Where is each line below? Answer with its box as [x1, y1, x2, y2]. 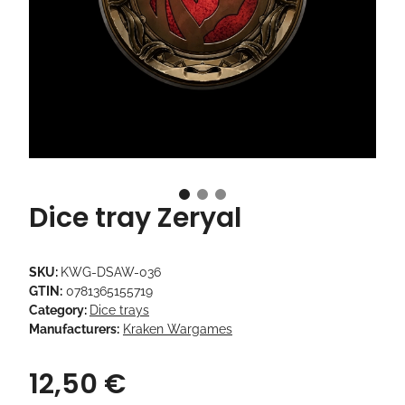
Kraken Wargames [123, 322, 232, 337]
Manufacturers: [29, 322, 119, 337]
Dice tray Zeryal [29, 199, 241, 238]
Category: [29, 303, 89, 318]
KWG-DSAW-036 [61, 265, 161, 280]
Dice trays [89, 303, 149, 318]
